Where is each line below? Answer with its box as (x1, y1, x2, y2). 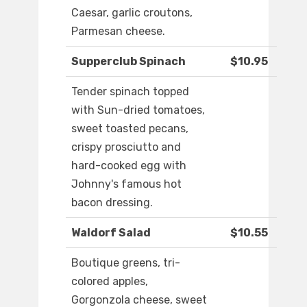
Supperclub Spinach (71, 55, 186, 69)
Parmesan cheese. (71, 25, 165, 38)
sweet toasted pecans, (71, 122, 188, 136)
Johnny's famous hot (71, 177, 182, 191)
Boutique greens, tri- (71, 256, 180, 270)
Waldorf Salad (71, 226, 151, 240)
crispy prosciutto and (71, 140, 181, 154)
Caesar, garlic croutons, (71, 6, 193, 20)
